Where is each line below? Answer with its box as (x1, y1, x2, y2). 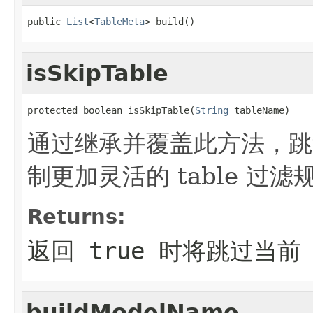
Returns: (27, 204, 126, 228)
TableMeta (94, 15, 145, 27)
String (195, 104, 228, 116)
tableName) (228, 104, 290, 116)
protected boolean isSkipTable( (27, 104, 195, 116)
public (27, 15, 66, 27)
